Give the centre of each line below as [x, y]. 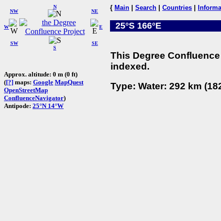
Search [146, 8]
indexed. [130, 66]
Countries [177, 8]
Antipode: [18, 106]
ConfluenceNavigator [34, 98]
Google [43, 82]
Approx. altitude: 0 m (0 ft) [41, 74]
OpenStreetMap [26, 90]
